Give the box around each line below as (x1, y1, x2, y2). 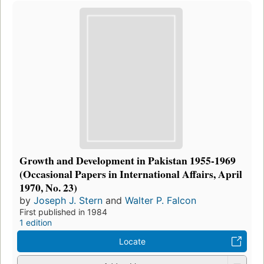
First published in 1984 (19, 206, 107, 217)
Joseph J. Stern (34, 194, 103, 206)
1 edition (19, 217, 52, 227)
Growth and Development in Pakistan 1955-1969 (19, 152, 236, 168)
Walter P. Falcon (125, 194, 196, 206)
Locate (118, 236, 146, 246)
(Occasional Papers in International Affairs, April (19, 166, 242, 181)
